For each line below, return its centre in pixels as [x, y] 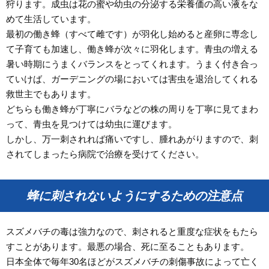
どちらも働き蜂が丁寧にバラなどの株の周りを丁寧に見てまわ [132, 109]
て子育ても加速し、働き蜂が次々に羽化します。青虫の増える [132, 49]
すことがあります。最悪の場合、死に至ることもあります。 [128, 246]
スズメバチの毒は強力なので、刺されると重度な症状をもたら [132, 231]
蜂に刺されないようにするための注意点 [134, 195]
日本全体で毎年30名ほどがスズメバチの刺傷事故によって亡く [132, 261]
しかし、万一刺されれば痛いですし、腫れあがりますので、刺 [132, 139]
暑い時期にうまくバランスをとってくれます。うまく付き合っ [132, 64]
